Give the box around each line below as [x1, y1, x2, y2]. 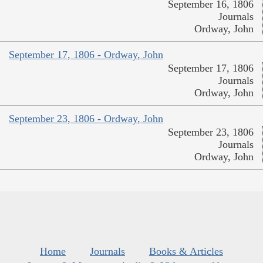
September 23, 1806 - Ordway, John [9, 113, 163, 125]
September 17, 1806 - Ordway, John [9, 49, 163, 61]
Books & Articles [149, 245, 223, 258]
